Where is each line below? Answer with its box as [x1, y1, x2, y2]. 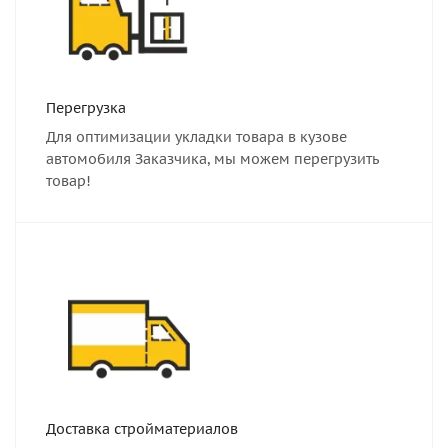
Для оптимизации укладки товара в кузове [46, 128, 347, 146]
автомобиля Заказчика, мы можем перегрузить [46, 150, 379, 168]
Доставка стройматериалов [46, 420, 238, 438]
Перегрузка [46, 99, 126, 117]
